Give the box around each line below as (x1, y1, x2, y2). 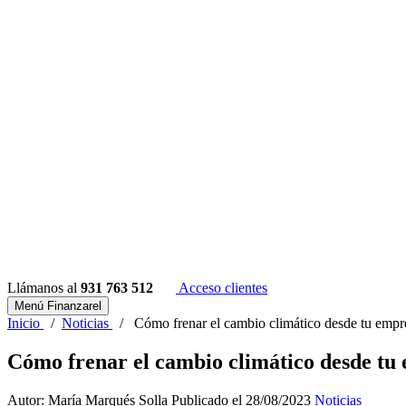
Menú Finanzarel (14, 299, 101, 313)
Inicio (7, 315, 40, 331)
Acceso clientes (176, 280, 267, 295)
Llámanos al (7, 280, 81, 295)
